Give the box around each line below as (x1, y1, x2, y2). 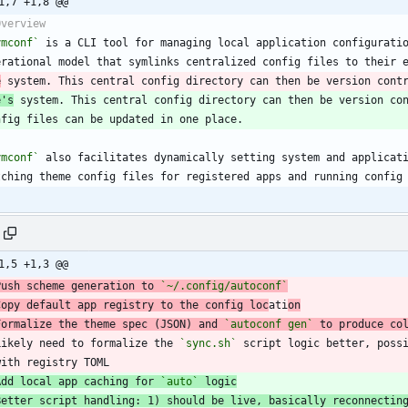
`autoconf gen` (224, 317, 313, 331)
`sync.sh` (179, 336, 237, 350)
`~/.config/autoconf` (160, 279, 288, 292)
